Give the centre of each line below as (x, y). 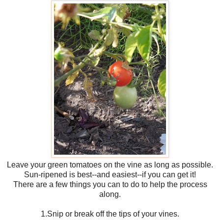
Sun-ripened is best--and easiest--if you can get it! (110, 174)
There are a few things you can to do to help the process (110, 184)
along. (110, 194)
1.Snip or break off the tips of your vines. (110, 214)
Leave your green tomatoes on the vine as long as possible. (110, 165)
